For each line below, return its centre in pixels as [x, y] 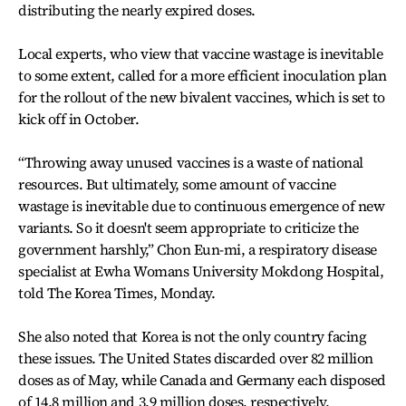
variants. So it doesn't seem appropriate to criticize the [188, 227]
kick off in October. [79, 118]
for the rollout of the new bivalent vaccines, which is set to [202, 97]
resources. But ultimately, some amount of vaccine [177, 184]
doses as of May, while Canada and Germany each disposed [202, 379]
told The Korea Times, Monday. [117, 292]
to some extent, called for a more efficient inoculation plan [203, 75]
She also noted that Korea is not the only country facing [193, 336]
